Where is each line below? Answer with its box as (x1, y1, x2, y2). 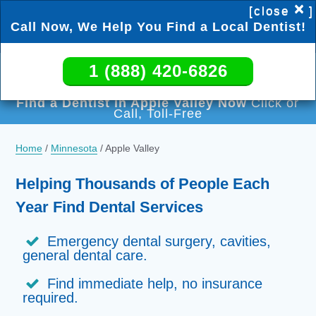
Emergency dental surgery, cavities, (47, 233, 272, 249)
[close (249, 4, 289, 18)
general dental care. (23, 248, 148, 263)
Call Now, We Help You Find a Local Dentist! (10, 20, 306, 34)
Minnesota (51, 142, 98, 154)
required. (23, 290, 79, 305)
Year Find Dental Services (16, 198, 204, 216)
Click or (247, 96, 300, 110)
